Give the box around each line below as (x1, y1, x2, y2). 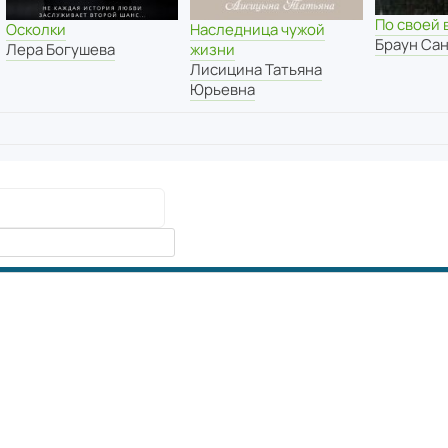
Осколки (5, 18, 66, 40)
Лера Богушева (5, 38, 115, 60)
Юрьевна (190, 78, 256, 100)
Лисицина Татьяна (190, 58, 323, 80)
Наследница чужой (190, 18, 326, 40)
